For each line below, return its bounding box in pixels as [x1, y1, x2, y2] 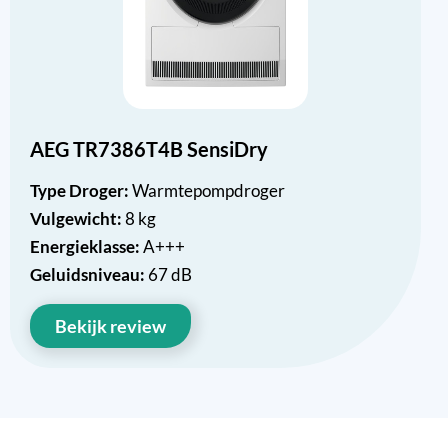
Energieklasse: [30, 236, 143, 258]
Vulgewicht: [30, 208, 125, 230]
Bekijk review [55, 315, 166, 338]
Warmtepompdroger [132, 180, 285, 202]
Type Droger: [30, 180, 132, 202]
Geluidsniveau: [30, 264, 148, 286]
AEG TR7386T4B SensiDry [44, 137, 268, 162]
